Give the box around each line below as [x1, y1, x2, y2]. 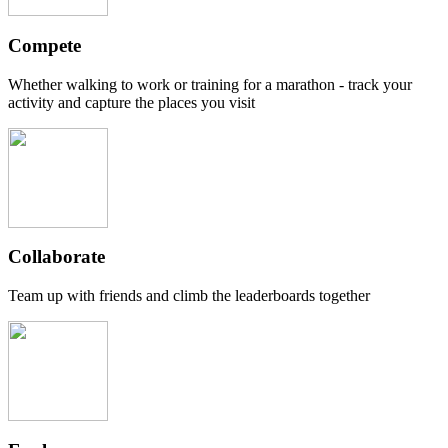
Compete [8, 34, 81, 56]
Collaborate [8, 246, 105, 268]
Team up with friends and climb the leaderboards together [8, 287, 370, 305]
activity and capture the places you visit [8, 93, 255, 111]
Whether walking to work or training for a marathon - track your [8, 75, 412, 93]
